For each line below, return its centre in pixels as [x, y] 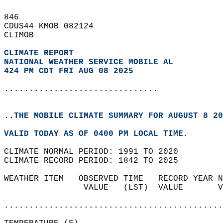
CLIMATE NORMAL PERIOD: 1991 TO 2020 [96, 152]
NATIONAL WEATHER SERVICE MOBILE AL [89, 62]
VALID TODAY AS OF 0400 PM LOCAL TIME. [101, 134]
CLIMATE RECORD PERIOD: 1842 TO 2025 [96, 161]
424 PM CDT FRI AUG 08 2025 [69, 71]
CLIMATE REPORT [41, 53]
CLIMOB [24, 35]
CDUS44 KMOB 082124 [54, 26]
